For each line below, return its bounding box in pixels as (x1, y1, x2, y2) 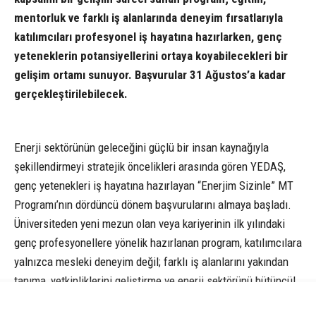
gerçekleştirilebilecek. (14, 86, 128, 101)
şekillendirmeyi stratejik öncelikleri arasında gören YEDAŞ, (14, 159, 286, 174)
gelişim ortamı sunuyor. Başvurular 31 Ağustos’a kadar (14, 67, 286, 82)
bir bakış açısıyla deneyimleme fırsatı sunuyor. (14, 292, 230, 307)
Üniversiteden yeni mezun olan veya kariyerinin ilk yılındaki (14, 216, 285, 231)
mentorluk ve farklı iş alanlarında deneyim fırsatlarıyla (14, 10, 283, 25)
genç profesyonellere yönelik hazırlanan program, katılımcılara (14, 235, 302, 250)
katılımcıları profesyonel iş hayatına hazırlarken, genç (14, 29, 282, 44)
